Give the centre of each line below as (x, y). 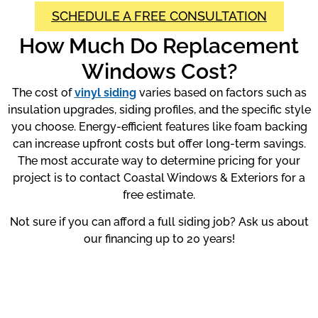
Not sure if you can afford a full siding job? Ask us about (159, 222)
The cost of (43, 92)
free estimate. (159, 194)
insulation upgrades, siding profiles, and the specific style (159, 109)
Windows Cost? (159, 71)
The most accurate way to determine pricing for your (159, 160)
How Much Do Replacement (159, 45)
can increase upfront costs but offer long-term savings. (159, 143)
